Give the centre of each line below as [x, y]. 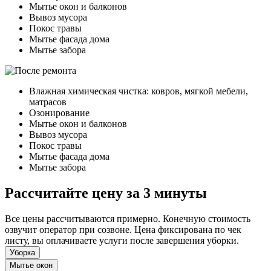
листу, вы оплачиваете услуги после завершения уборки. [122, 241]
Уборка [22, 253]
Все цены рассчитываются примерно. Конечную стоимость [128, 219]
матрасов [48, 102]
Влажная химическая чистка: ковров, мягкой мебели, [139, 91]
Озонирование [59, 113]
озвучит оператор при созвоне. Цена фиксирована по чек [123, 230]
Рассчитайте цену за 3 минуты [106, 193]
